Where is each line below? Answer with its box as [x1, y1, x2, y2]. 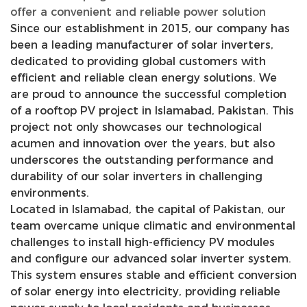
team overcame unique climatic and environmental [10, 219, 295, 232]
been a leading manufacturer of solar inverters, [10, 38, 273, 51]
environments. [10, 186, 89, 199]
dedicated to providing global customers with [10, 54, 266, 68]
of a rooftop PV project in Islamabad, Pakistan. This [10, 103, 294, 117]
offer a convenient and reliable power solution [10, 5, 266, 19]
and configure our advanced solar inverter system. [10, 251, 291, 265]
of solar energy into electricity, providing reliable [10, 284, 280, 298]
